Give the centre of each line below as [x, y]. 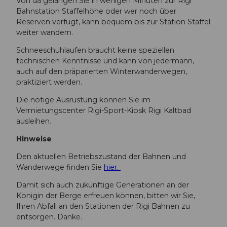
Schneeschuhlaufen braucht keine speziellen [95, 50]
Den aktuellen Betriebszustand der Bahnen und [101, 157]
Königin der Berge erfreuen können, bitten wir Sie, [106, 196]
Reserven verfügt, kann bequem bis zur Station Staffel [113, 22]
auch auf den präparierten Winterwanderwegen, [102, 71]
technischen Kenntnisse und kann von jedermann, [105, 61]
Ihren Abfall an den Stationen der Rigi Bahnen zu [103, 206]
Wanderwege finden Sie [60, 167]
